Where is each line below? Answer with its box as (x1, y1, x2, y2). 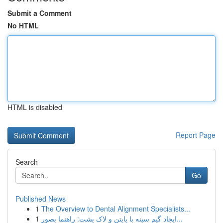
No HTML (7, 20, 39, 30)
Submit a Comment (7, 8, 72, 18)
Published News (15, 194, 66, 204)
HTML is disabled (7, 102, 62, 112)
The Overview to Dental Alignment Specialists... (41, 204, 190, 214)
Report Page (176, 130, 216, 140)
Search (15, 157, 38, 167)
